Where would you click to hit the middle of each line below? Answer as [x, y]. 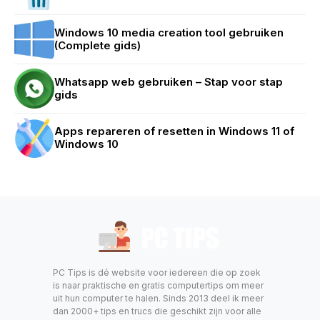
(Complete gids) [97, 45]
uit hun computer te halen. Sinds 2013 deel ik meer [158, 298]
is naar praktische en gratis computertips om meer [158, 285]
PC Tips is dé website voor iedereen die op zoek [157, 272]
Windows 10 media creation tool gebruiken [169, 32]
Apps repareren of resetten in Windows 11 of [174, 131]
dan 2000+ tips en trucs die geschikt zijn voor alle [157, 311]
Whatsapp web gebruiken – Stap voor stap [169, 81]
